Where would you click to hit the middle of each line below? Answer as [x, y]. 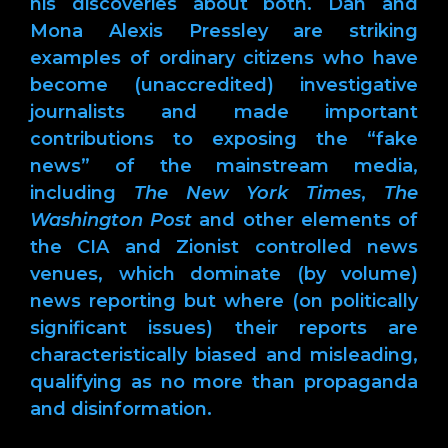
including [82, 192]
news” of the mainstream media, [224, 165]
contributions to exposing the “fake [224, 138]
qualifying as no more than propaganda [224, 381]
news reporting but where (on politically [224, 300]
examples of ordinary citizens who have [224, 57]
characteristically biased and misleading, [224, 354]
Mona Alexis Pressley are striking [224, 30]
